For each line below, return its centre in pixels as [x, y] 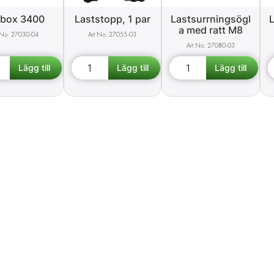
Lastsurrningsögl [211, 19]
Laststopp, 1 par [112, 19]
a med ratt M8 [211, 30]
